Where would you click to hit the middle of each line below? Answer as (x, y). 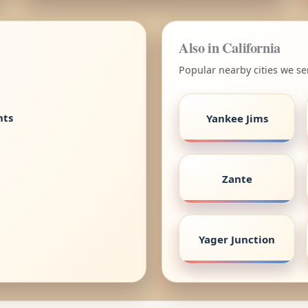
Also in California (230, 47)
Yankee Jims (237, 118)
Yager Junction (237, 239)
